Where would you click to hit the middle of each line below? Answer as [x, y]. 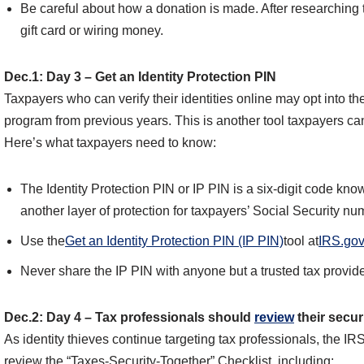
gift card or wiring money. [92, 31]
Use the [43, 241]
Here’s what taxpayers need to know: [110, 143]
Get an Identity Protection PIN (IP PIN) [174, 241]
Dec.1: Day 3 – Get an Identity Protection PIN [140, 77]
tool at [301, 241]
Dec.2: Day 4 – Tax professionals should [129, 318]
